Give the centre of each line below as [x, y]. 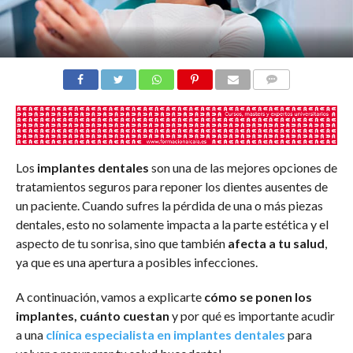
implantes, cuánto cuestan [92, 316]
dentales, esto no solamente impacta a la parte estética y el [172, 225]
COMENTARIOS [292, 98]
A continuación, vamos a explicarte [110, 297]
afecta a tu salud [275, 243]
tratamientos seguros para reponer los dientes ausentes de [171, 187]
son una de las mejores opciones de [244, 168]
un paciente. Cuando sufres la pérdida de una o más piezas [169, 206]
